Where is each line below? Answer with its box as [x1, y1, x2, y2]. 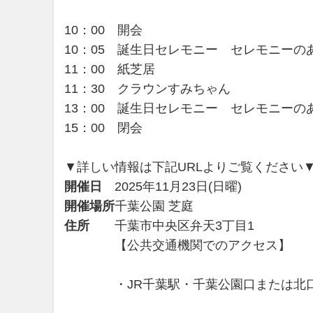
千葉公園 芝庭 [115, 199, 194, 214]
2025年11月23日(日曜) [115, 180, 242, 194]
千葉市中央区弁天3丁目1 [115, 219, 254, 233]
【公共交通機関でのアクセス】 [115, 238, 291, 253]
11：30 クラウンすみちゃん [64, 82, 231, 96]
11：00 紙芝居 [64, 62, 155, 77]
